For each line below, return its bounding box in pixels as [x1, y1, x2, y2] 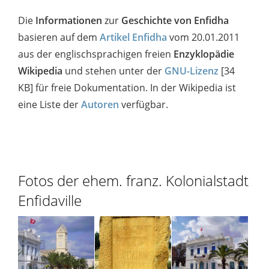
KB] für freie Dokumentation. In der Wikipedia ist [18, 80, 236, 94]
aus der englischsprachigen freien [18, 47, 174, 61]
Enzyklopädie [174, 47, 234, 61]
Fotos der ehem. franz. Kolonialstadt [18, 170, 249, 190]
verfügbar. [119, 97, 168, 111]
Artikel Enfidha [100, 30, 167, 44]
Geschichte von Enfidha [121, 13, 229, 27]
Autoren [81, 97, 119, 111]
